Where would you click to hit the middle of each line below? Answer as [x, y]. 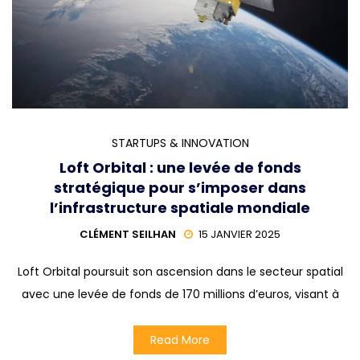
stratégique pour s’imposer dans [180, 187]
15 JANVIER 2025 [239, 234]
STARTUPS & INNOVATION [180, 143]
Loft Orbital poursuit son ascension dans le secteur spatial [180, 271]
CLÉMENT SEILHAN [128, 234]
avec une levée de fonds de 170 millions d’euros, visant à [180, 294]
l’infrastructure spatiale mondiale [180, 207]
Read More [180, 340]
